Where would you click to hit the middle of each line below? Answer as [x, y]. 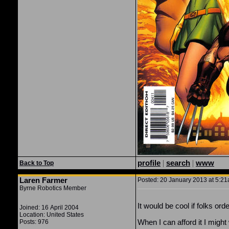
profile [149, 163]
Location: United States [52, 215]
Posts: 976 [34, 222]
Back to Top [37, 163]
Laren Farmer [43, 180]
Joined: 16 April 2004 [49, 208]
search [178, 163]
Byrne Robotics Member [53, 188]
